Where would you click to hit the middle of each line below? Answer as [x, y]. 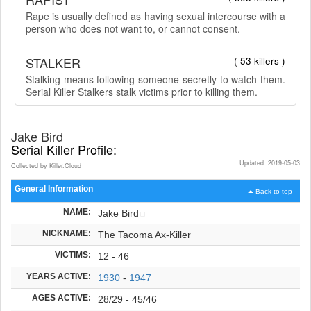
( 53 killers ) [260, 60]
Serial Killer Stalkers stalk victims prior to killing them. [142, 91]
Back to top [274, 191]
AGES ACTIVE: [61, 297]
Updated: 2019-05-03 [270, 162]
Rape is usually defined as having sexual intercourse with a [155, 16]
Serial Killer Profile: [64, 149]
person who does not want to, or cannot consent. [133, 28]
